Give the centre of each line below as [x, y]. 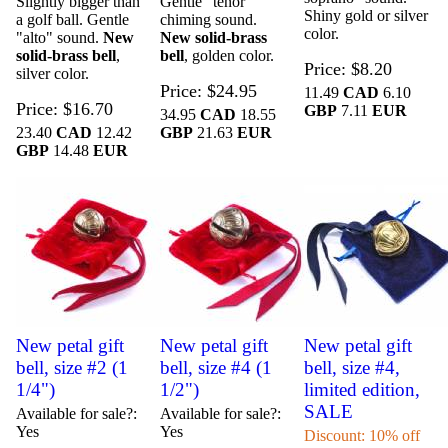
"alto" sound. [60, 38]
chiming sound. [208, 20]
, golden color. [229, 56]
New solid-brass [213, 38]
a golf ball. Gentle [73, 20]
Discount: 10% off [361, 435]
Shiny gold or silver [365, 16]
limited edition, [361, 389]
